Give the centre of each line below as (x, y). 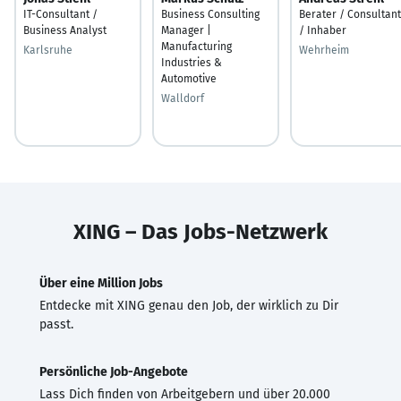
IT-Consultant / (60, 14)
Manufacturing (196, 46)
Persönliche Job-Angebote (114, 371)
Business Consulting (210, 14)
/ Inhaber (323, 30)
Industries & (192, 62)
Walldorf (183, 98)
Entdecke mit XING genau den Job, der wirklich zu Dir (189, 305)
